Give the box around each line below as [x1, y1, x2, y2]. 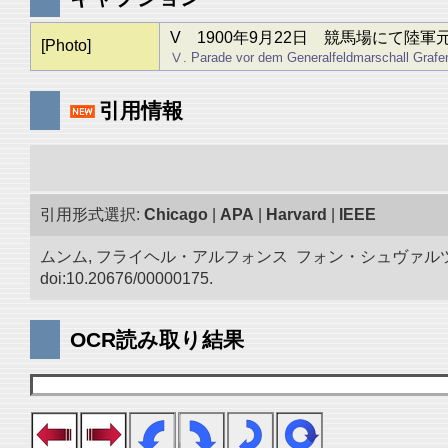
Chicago [144, 206, 208, 223]
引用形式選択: [40, 206, 144, 223]
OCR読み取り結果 [70, 328, 244, 351]
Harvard [266, 206, 327, 223]
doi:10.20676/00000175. [40, 270, 213, 287]
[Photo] [40, 37, 91, 54]
